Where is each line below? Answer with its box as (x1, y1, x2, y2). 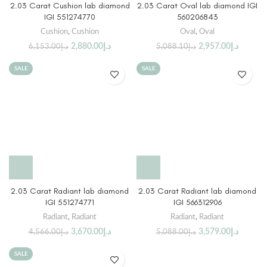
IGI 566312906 (173, 197, 222, 207)
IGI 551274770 (44, 12, 95, 22)
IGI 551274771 (45, 197, 94, 207)
